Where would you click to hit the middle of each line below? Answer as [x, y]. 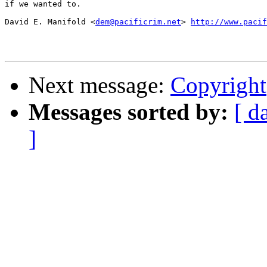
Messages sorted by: [128, 112]
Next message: [100, 85]
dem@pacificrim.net [138, 22]
